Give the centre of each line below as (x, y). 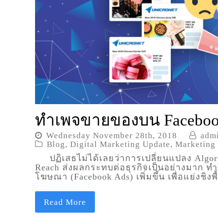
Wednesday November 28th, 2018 (112, 135)
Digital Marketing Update (120, 144)
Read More (65, 202)
